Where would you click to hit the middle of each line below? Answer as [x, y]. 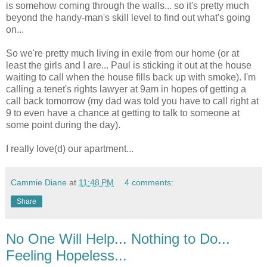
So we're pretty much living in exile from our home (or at [122, 53]
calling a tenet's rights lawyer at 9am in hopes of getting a [126, 89]
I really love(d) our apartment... [70, 148]
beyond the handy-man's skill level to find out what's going [128, 17]
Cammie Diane [39, 182]
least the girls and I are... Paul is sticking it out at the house [129, 65]
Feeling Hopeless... [66, 255]
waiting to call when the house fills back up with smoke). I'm [131, 77]
